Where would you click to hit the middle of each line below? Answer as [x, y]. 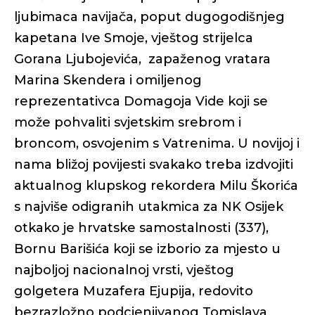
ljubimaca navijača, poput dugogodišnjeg [149, 17]
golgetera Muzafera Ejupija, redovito [134, 291]
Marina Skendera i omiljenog [108, 80]
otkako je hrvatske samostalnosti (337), [141, 228]
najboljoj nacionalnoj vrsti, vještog [124, 270]
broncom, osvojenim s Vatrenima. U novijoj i [157, 143]
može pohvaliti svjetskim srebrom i [128, 122]
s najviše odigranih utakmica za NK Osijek [149, 207]
